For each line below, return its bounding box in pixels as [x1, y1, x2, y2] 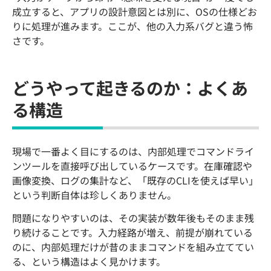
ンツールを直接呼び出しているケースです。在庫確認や [12, 158, 252, 173]
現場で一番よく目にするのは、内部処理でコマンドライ [12, 143, 254, 158]
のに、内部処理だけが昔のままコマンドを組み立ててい [12, 240, 254, 255]
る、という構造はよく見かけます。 [12, 254, 166, 269]
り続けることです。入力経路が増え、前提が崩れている [12, 225, 253, 240]
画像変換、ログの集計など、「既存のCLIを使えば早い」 [12, 172, 258, 188]
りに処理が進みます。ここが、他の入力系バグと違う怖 [12, 18, 253, 33]
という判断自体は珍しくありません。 [12, 187, 177, 202]
